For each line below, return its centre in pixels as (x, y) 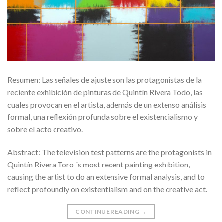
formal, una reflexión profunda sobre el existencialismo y (103, 117)
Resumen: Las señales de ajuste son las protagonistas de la (105, 80)
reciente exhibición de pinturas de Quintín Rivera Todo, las (105, 92)
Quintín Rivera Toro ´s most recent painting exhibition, (99, 165)
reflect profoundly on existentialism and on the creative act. (107, 189)
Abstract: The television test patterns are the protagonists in (110, 152)
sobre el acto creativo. (45, 129)
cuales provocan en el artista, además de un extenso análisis (107, 105)
